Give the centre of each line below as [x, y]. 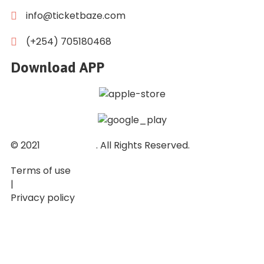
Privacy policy [43, 197]
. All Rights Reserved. [143, 145]
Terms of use [41, 170]
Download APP [57, 67]
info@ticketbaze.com [76, 15]
